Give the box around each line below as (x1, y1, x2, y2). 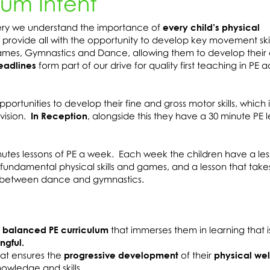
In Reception (31, 110, 87, 121)
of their (178, 250, 214, 260)
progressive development (61, 250, 178, 260)
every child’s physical (163, 22, 260, 33)
